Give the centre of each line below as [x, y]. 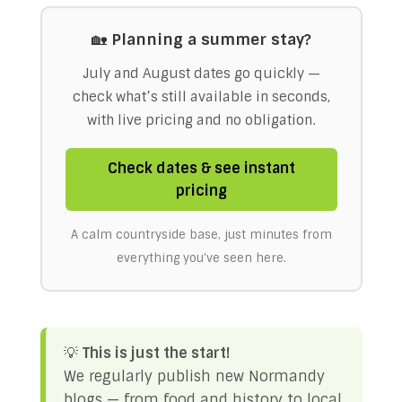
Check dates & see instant [201, 168]
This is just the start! [156, 353]
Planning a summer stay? [211, 39]
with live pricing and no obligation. [201, 120]
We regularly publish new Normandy [194, 376]
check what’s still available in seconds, [201, 97]
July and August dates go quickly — [201, 74]
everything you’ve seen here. [201, 258]
